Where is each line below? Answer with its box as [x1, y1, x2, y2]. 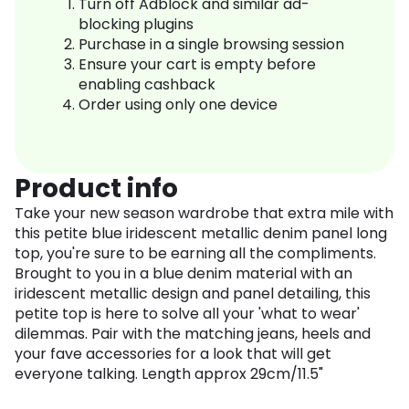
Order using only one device [79, 94, 278, 116]
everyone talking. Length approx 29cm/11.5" [15, 363, 323, 385]
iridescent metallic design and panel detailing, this [15, 283, 371, 305]
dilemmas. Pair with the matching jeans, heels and [15, 323, 371, 345]
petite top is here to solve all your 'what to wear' [15, 303, 360, 325]
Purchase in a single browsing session [79, 34, 344, 56]
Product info [15, 171, 178, 207]
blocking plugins [79, 14, 194, 36]
